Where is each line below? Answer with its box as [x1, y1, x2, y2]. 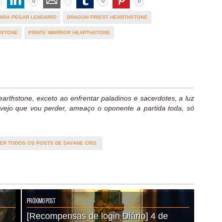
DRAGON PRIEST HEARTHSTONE [67, 14, 148, 20]
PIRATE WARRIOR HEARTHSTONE [28, 29, 110, 35]
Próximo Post [27, 197, 55, 205]
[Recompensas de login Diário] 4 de [27, 211, 168, 221]
